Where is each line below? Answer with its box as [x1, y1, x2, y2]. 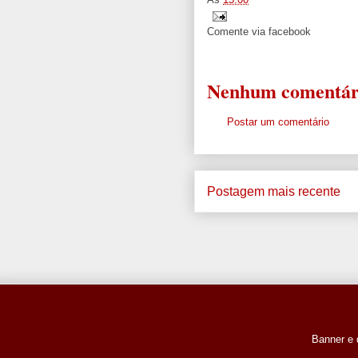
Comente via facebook [207, 26, 311, 38]
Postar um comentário [227, 116, 329, 129]
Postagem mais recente [207, 184, 340, 198]
